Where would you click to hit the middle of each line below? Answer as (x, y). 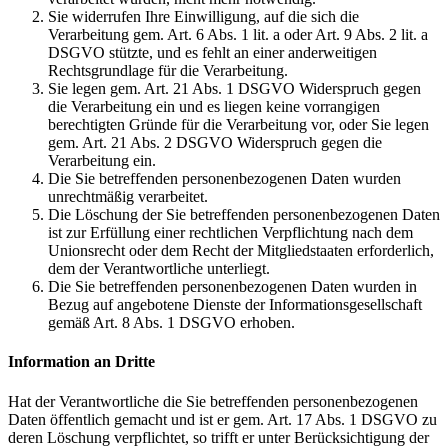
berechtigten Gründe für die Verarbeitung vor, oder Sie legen (238, 124)
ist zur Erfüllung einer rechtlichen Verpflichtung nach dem (230, 232)
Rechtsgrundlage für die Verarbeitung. (168, 70)
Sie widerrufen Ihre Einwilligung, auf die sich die (203, 16)
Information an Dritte (81, 362)
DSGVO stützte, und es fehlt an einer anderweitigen (212, 52)
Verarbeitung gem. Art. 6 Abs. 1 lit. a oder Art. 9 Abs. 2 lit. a (238, 34)
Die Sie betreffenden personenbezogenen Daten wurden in (232, 286)
